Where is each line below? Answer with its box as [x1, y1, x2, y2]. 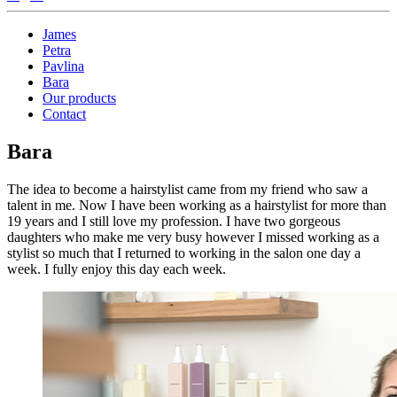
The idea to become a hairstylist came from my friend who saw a [7, 181, 368, 197]
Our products [43, 90, 116, 105]
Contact [43, 105, 86, 121]
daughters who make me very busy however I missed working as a [7, 229, 379, 245]
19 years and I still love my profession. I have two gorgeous [7, 213, 340, 229]
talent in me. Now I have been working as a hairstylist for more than [7, 197, 386, 213]
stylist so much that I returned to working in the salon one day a [7, 245, 361, 261]
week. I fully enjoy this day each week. [7, 261, 226, 276]
